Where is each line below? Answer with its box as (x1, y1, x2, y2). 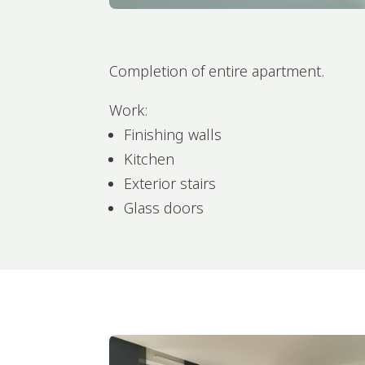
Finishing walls (124, 124, 222, 144)
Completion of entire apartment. (109, 60, 325, 81)
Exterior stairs (124, 173, 217, 193)
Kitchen (124, 148, 175, 169)
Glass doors (124, 197, 204, 218)
